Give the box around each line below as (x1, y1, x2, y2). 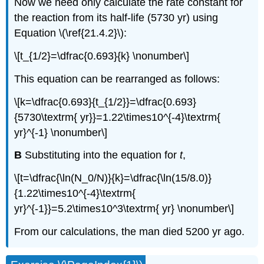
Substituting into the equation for (22, 149, 180, 161)
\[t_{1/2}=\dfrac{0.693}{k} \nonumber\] (14, 50, 190, 62)
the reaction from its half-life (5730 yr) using (14, 12, 219, 24)
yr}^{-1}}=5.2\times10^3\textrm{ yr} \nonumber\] (14, 203, 235, 215)
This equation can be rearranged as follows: (14, 72, 220, 85)
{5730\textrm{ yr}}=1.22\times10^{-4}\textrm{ (14, 111, 221, 123)
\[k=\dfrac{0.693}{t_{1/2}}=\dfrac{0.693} (14, 95, 197, 108)
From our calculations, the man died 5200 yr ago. (14, 226, 245, 238)
